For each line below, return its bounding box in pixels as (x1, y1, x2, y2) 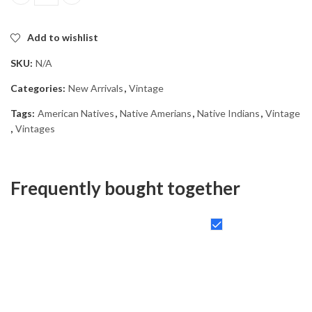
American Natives (38, 107, 114, 119)
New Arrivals (68, 81, 123, 94)
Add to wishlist (27, 31, 98, 43)
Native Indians (197, 107, 260, 119)
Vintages (15, 122, 55, 134)
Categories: (10, 81, 68, 94)
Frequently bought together (10, 176, 240, 199)
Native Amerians (120, 107, 192, 119)
